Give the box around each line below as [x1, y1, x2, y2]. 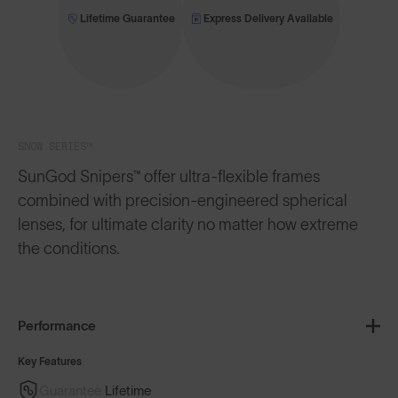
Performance [18, 317, 97, 333]
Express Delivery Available [203, 12, 333, 24]
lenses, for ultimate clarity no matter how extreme [18, 215, 358, 234]
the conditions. [18, 239, 120, 258]
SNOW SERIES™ [18, 139, 92, 153]
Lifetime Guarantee [79, 12, 175, 24]
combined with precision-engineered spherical [18, 191, 347, 210]
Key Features [18, 354, 82, 367]
